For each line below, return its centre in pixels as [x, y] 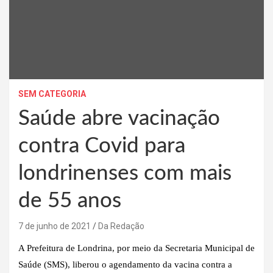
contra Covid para [102, 146]
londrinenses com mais [125, 173]
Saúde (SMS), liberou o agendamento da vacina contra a [125, 264]
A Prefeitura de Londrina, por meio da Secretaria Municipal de [136, 248]
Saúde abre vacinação [119, 118]
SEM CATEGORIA [52, 94]
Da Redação [121, 226]
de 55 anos [70, 200]
